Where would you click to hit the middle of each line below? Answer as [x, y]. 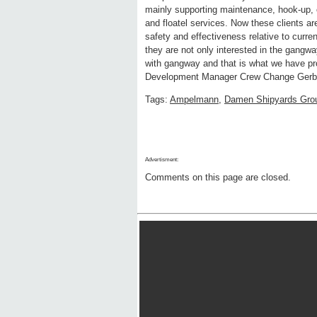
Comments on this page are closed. [218, 178]
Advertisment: [162, 160]
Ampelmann [194, 100]
